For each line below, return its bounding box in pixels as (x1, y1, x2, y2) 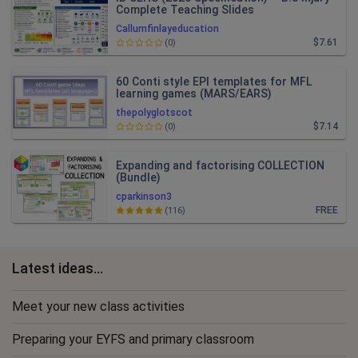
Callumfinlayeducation (116, 23, 219, 34)
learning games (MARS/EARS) (116, 87, 272, 100)
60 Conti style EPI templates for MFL (116, 75, 312, 88)
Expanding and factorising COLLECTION (116, 159, 324, 172)
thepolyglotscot (116, 107, 193, 118)
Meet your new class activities (12, 299, 185, 314)
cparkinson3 (116, 191, 172, 202)
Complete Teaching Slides (116, 3, 254, 16)
